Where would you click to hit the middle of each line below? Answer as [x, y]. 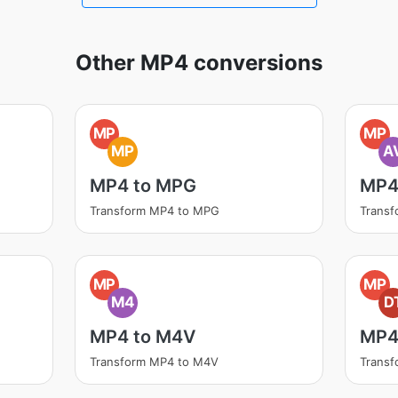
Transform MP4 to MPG [154, 211]
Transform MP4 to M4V [154, 362]
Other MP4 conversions [199, 63]
